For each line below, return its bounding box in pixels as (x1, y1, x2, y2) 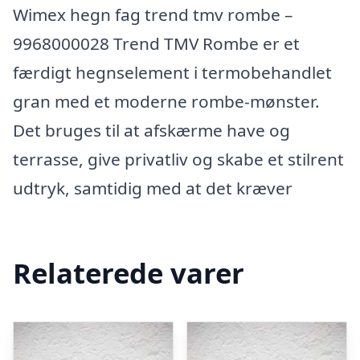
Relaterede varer (13, 253, 244, 292)
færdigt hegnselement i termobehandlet (13, 61, 332, 84)
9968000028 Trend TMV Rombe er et (13, 32, 300, 55)
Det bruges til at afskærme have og (13, 119, 290, 141)
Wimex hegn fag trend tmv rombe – (13, 3, 292, 26)
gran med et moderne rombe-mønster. (13, 90, 320, 112)
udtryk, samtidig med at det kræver (13, 177, 292, 199)
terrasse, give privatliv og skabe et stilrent (13, 148, 344, 170)
